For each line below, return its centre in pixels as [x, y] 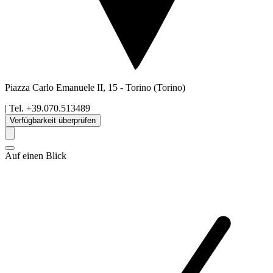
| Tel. [14, 108]
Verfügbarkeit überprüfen [53, 121]
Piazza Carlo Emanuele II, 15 [62, 88]
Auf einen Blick [36, 156]
